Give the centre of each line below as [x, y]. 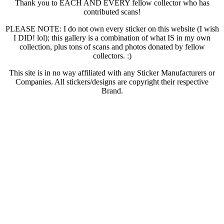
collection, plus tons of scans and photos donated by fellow [112, 47]
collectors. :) [112, 56]
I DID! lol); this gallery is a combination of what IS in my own [112, 38]
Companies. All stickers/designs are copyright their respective [112, 82]
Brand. [112, 91]
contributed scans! [112, 12]
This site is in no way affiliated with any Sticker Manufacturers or [112, 73]
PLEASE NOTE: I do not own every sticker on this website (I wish [112, 29]
